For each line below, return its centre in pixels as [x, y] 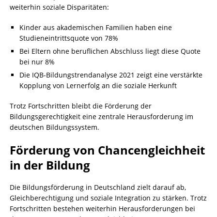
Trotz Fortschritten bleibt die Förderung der [81, 106]
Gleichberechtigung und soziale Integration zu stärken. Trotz [108, 198]
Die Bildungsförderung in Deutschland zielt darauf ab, [98, 187]
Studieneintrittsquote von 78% [69, 38]
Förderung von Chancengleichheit [107, 150]
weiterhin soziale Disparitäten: [59, 7]
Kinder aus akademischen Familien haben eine [96, 27]
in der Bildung [50, 165]
